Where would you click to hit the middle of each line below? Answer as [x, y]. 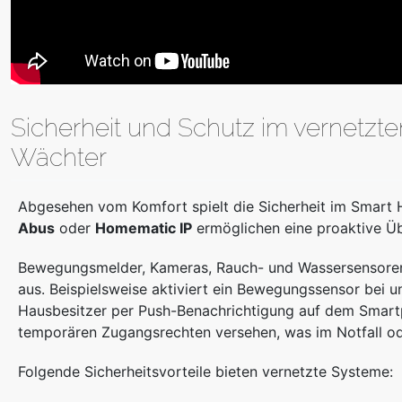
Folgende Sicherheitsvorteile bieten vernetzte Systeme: [205, 372]
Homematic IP [144, 228]
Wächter [59, 158]
